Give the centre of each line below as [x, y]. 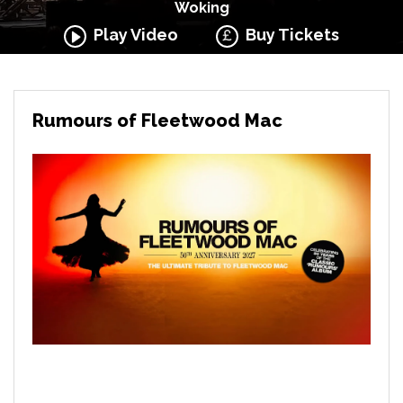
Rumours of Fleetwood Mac [157, 121]
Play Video [132, 35]
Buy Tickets [289, 35]
